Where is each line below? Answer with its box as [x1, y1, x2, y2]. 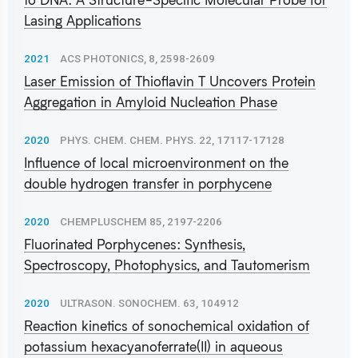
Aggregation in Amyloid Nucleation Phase [24, 93, 277, 110]
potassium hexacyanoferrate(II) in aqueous [24, 337, 283, 355]
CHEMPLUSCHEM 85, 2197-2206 [60, 215, 222, 228]
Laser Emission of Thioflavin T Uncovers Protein [24, 72, 316, 89]
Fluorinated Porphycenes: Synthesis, [24, 235, 245, 253]
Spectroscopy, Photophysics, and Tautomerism [24, 256, 310, 273]
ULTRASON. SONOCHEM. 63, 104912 [60, 296, 239, 309]
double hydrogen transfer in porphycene [24, 174, 272, 192]
